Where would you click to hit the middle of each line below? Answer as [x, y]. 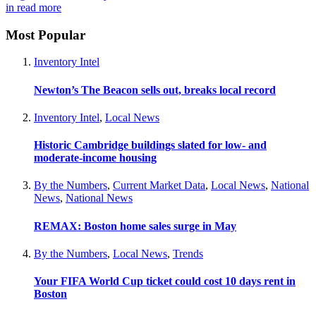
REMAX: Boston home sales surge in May [135, 226]
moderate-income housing [95, 158]
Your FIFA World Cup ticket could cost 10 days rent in [165, 281]
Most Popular [45, 35]
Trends [188, 253]
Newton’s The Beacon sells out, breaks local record [155, 90]
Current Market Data [159, 186]
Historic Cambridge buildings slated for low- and [150, 145]
